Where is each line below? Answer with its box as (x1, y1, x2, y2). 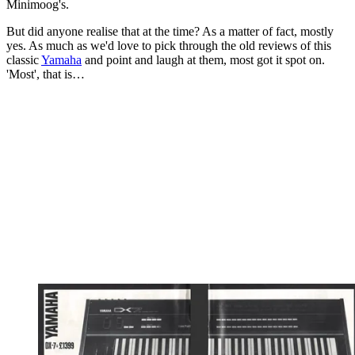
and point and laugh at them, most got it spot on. (82, 53, 325, 67)
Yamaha (41, 53, 82, 67)
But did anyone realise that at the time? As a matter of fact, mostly (6, 25, 334, 39)
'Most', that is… (6, 67, 85, 82)
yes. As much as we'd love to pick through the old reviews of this (6, 39, 331, 53)
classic (6, 53, 41, 67)
